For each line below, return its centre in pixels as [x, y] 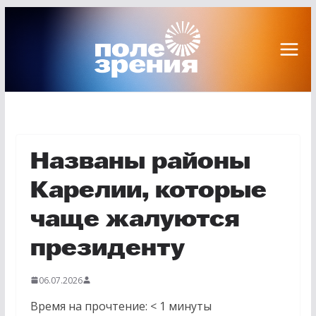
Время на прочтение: [89, 306]
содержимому [43, 56]
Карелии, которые [148, 192]
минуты [190, 306]
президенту [107, 249]
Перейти [28, 16]
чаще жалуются [135, 220]
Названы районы [140, 163]
